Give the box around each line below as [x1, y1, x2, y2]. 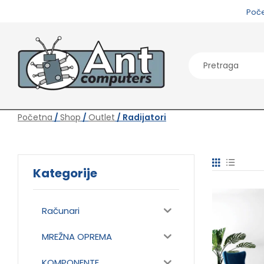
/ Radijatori [115, 111, 166, 123]
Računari [42, 204, 80, 217]
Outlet [88, 111, 115, 123]
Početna [18, 111, 52, 123]
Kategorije [33, 165, 97, 181]
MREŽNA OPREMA [42, 230, 112, 243]
